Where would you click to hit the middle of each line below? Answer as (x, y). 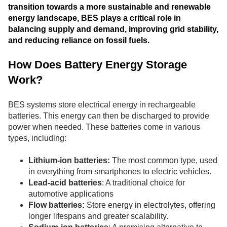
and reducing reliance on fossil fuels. (79, 40)
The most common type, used (164, 161)
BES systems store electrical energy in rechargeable (102, 104)
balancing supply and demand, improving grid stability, (113, 29)
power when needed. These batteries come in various (104, 127)
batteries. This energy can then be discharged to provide (109, 116)
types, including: (37, 138)
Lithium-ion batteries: (69, 161)
